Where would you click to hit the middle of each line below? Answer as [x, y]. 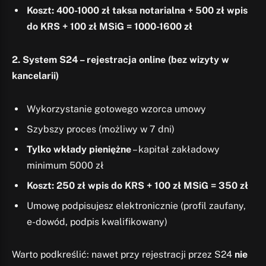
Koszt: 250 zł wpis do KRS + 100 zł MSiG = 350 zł [137, 185]
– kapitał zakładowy [175, 149]
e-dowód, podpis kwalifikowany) [97, 221]
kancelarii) [35, 75]
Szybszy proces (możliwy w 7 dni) [101, 129]
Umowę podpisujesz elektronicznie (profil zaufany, [136, 205]
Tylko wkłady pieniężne [79, 149]
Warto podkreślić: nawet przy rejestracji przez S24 [123, 255]
